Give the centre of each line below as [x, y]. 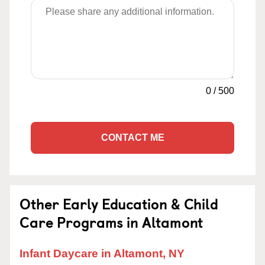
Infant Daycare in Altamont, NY [102, 253]
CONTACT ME [132, 138]
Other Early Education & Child [119, 203]
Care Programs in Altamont [111, 222]
